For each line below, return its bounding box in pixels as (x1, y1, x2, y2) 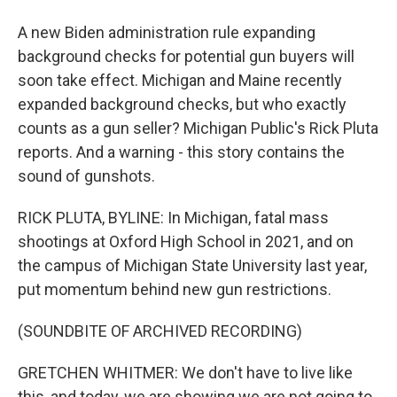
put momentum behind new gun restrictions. (18, 280, 331, 299)
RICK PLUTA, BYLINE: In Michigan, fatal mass (18, 208, 329, 227)
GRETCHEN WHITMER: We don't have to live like (18, 363, 353, 382)
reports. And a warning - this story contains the (18, 143, 345, 161)
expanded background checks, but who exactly (18, 95, 346, 113)
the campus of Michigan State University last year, (18, 256, 367, 275)
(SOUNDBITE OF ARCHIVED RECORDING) (18, 322, 302, 340)
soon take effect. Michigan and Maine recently (18, 71, 342, 90)
